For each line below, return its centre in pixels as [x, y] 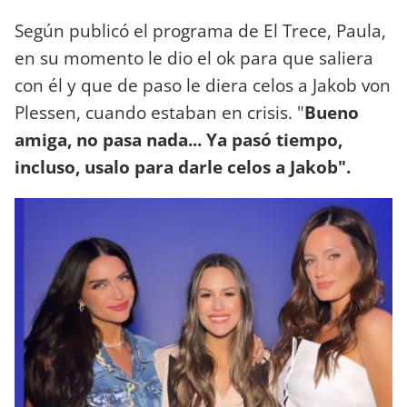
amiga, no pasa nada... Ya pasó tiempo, [179, 139]
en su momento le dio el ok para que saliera [194, 57]
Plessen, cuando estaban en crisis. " [159, 112]
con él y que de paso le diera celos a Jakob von [203, 84]
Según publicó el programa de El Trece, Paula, [200, 30]
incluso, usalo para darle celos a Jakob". [183, 166]
